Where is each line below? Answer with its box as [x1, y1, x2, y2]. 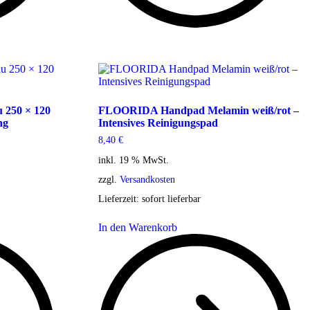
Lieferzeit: [98, 192, 142, 204]
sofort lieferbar [141, 192, 201, 204]
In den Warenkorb [98, 221, 177, 233]
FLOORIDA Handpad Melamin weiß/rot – [98, 104, 299, 117]
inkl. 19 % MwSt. [98, 154, 169, 165]
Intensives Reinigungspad [98, 117, 218, 129]
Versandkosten [119, 173, 175, 185]
